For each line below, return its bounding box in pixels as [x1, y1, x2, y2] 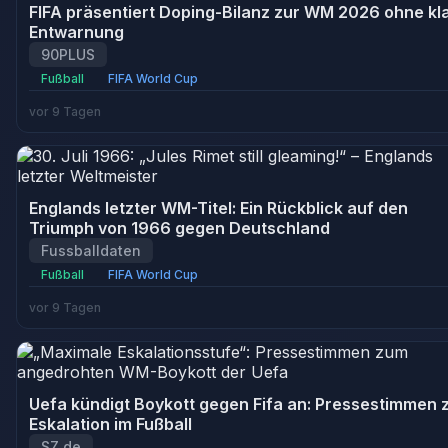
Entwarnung [29, 22, 124, 42]
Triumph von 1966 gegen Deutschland [29, 218, 330, 238]
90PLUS [41, 46, 95, 63]
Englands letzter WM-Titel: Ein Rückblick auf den [29, 198, 408, 218]
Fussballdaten [41, 242, 141, 259]
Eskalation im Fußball [29, 414, 192, 434]
